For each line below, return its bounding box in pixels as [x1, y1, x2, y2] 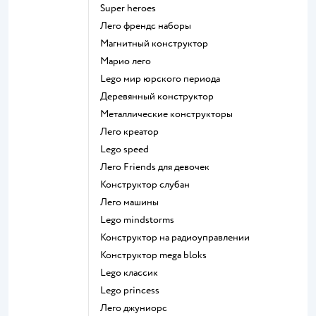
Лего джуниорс [107, 301, 167, 314]
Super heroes [105, 1, 156, 14]
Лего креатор [107, 125, 159, 138]
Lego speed [106, 142, 149, 155]
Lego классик [106, 266, 158, 279]
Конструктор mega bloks [106, 248, 207, 261]
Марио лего [109, 54, 151, 67]
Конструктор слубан [106, 178, 190, 190]
